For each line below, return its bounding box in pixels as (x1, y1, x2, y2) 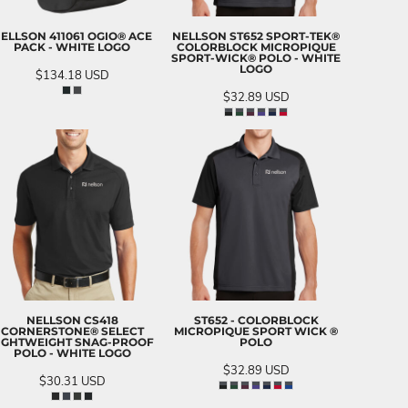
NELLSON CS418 (25, 312, 118, 327)
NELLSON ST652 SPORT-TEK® (172, 28, 340, 43)
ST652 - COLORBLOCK (193, 312, 319, 327)
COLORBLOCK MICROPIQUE (176, 39, 336, 54)
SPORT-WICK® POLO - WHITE (171, 50, 341, 65)
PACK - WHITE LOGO (14, 39, 130, 54)
